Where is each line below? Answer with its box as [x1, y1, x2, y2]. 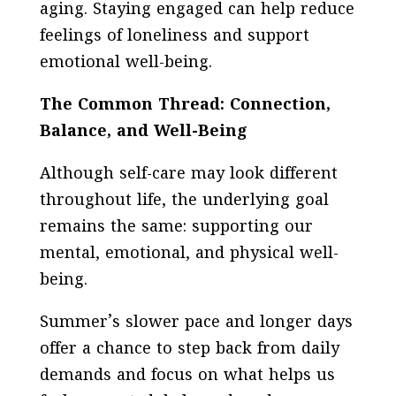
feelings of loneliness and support [39, 26, 309, 47]
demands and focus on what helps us [39, 365, 335, 386]
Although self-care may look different [39, 164, 338, 185]
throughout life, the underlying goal [39, 190, 329, 211]
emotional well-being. [39, 52, 212, 73]
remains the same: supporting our [39, 217, 313, 238]
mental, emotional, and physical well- [39, 243, 339, 264]
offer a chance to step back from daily [39, 339, 339, 360]
